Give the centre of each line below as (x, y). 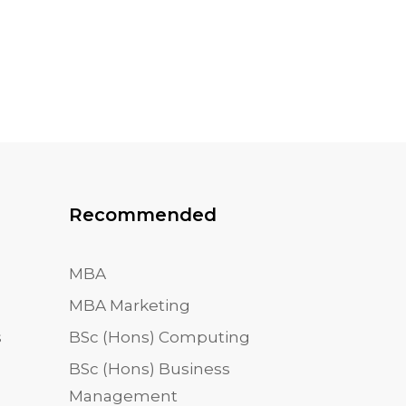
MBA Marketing (130, 305)
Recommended (143, 215)
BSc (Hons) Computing (159, 337)
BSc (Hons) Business (150, 369)
